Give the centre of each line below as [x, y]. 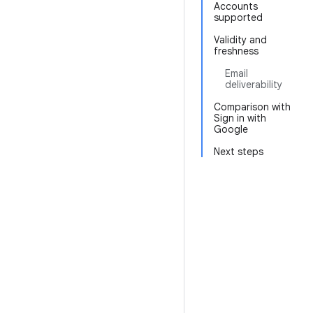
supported [238, 17]
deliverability [254, 85]
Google [231, 129]
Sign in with [240, 118]
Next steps [239, 152]
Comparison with [252, 107]
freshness [236, 51]
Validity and [240, 40]
